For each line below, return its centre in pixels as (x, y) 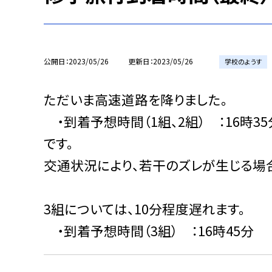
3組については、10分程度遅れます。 (144, 208)
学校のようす (243, 62)
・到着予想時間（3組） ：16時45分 (149, 230)
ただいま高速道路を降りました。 (136, 99)
